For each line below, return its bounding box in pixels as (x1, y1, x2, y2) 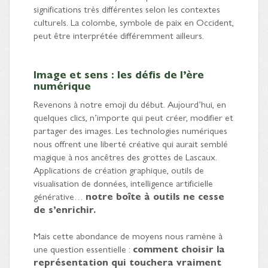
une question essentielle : (33, 242, 133, 256)
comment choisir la (133, 242, 225, 256)
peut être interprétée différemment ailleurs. (33, 28, 204, 42)
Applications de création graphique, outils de (33, 163, 204, 177)
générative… (33, 189, 86, 203)
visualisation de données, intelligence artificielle (33, 176, 213, 190)
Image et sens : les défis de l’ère (33, 66, 204, 82)
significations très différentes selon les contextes (33, 2, 220, 16)
